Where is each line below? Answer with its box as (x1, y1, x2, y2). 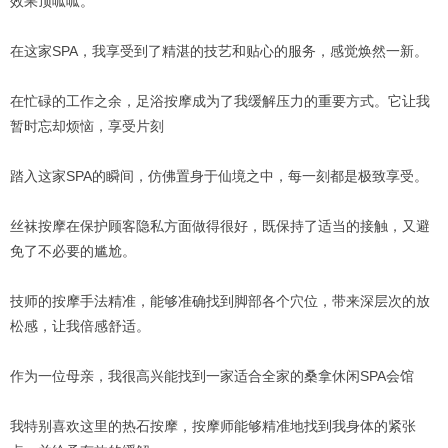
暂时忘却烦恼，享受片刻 (10, 117, 164, 134)
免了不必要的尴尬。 (10, 242, 136, 259)
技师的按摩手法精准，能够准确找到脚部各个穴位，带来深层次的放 (10, 292, 430, 309)
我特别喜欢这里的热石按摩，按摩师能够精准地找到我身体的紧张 (10, 417, 416, 434)
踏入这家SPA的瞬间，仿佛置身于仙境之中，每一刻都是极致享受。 (10, 167, 428, 184)
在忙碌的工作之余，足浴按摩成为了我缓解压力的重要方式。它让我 (10, 92, 430, 109)
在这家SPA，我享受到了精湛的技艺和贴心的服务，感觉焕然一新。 (10, 42, 428, 59)
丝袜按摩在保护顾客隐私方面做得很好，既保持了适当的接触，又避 (10, 217, 430, 234)
